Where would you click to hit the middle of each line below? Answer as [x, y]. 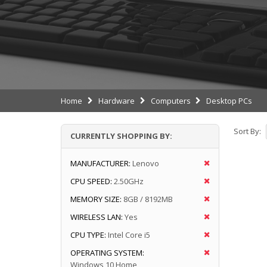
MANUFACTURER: [100, 163]
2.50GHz [129, 181]
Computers [170, 100]
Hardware [116, 100]
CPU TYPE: [88, 235]
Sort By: [247, 131]
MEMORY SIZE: [96, 199]
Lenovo [146, 163]
